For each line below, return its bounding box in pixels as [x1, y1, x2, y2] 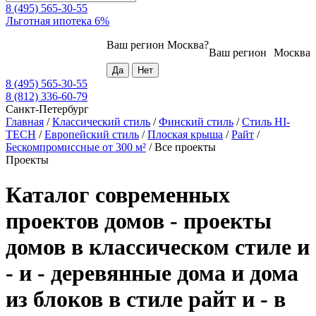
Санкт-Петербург [6, 103, 89, 116]
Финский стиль [159, 116, 233, 128]
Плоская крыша [147, 128, 223, 141]
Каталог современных [6, 181, 230, 207]
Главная [6, 116, 44, 128]
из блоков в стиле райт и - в [6, 286, 286, 312]
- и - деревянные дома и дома [6, 260, 298, 286]
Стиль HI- [242, 116, 290, 128]
